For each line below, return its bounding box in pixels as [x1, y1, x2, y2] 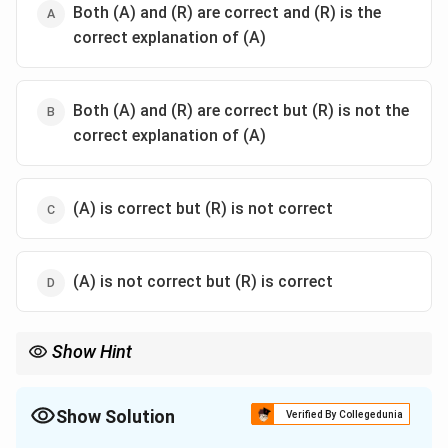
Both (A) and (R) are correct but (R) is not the [73, 101, 409, 120]
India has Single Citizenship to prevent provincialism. [28, 404, 348, 420]
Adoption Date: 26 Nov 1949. [28, 368, 206, 384]
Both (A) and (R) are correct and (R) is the [73, 3, 381, 22]
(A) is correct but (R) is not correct [73, 199, 333, 218]
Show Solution [56, 405, 175, 427]
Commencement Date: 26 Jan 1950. [28, 386, 249, 402]
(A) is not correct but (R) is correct [73, 272, 333, 291]
